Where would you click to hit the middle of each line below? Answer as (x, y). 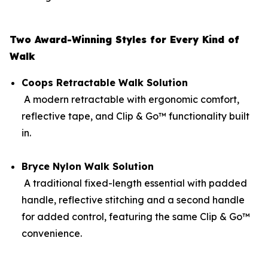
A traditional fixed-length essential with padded (134, 183)
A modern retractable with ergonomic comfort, (130, 100)
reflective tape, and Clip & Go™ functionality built (135, 116)
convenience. (52, 234)
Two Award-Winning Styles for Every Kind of (124, 40)
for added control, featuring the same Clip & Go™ (136, 217)
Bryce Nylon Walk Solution (88, 167)
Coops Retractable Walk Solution (105, 83)
